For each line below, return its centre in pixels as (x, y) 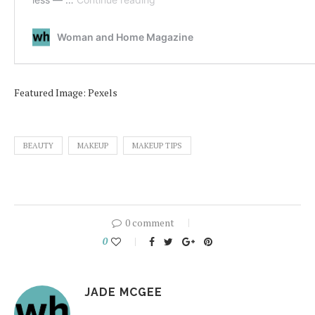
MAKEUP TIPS (157, 146)
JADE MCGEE (123, 292)
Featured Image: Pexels (66, 92)
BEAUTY (38, 146)
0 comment (150, 223)
